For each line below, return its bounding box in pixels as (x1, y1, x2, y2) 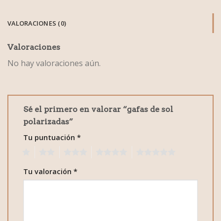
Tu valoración (23, 166, 74, 176)
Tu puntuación (23, 132, 77, 142)
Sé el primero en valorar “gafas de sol (23, 104, 173, 114)
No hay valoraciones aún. (7, 58, 101, 69)
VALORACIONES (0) (7, 19, 67, 28)
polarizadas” (23, 116, 75, 126)
